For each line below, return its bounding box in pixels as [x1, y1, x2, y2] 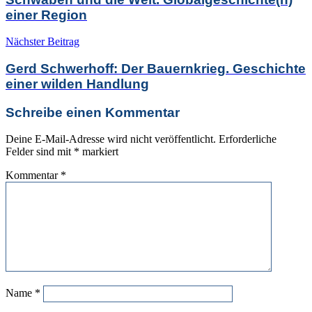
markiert [79, 146, 118, 158]
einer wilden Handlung [6, 77, 149, 92]
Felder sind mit [6, 146, 74, 158]
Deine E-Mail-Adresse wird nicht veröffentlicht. [6, 133, 216, 146]
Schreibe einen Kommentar [6, 104, 180, 120]
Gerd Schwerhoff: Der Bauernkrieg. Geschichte [6, 61, 306, 77]
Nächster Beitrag [6, 36, 79, 48]
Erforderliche [219, 133, 276, 146]
